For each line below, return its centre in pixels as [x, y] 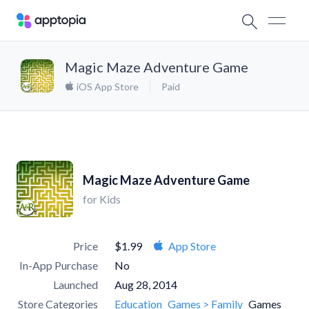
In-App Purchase [59, 265]
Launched [76, 285]
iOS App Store [107, 87]
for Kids [102, 199]
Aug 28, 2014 [146, 285]
